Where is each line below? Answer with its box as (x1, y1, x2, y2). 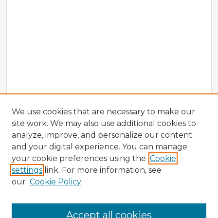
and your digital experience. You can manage (12, 142, 187, 151)
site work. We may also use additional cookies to (12, 119, 196, 128)
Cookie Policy (30, 177, 81, 186)
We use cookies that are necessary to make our (12, 107, 195, 116)
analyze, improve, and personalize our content (12, 130, 192, 140)
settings (12, 165, 42, 175)
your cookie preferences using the (12, 154, 146, 163)
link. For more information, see (42, 165, 162, 175)
